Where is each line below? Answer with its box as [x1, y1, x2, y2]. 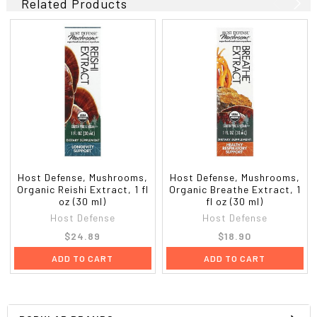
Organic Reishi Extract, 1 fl [16, 183, 149, 195]
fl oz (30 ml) [206, 195, 264, 207]
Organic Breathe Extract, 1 [168, 183, 301, 195]
